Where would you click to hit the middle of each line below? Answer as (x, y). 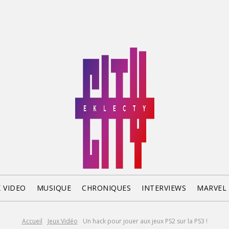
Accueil (32, 221)
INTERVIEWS (164, 188)
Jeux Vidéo (62, 221)
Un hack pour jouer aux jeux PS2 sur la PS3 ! (145, 221)
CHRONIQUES (107, 188)
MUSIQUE (54, 188)
